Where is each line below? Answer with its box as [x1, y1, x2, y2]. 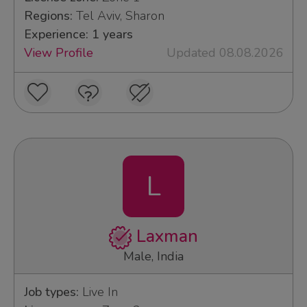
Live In [78, 284, 118, 301]
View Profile [23, 45, 93, 62]
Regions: [23, 8, 73, 25]
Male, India [123, 248, 184, 265]
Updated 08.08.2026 [166, 45, 284, 62]
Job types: [23, 284, 79, 301]
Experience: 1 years [23, 26, 133, 43]
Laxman [132, 225, 199, 249]
